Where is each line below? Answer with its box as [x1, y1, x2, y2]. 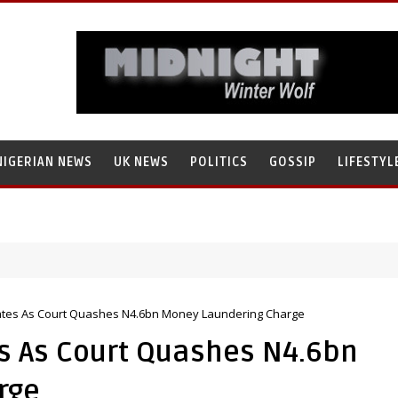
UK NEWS [114, 155, 169, 170]
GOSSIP [269, 155, 316, 170]
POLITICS [190, 155, 248, 170]
